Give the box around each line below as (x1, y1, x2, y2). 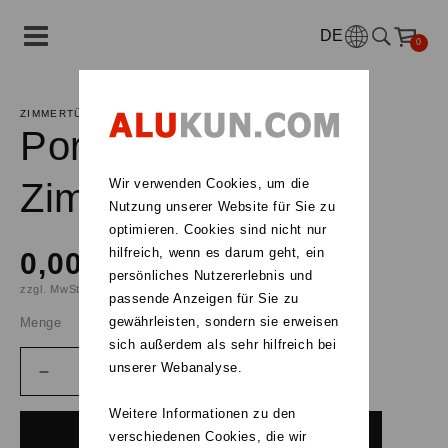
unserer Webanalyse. (109, 360, 243, 375)
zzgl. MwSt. (20, 283, 84, 295)
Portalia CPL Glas (20, 124, 347, 168)
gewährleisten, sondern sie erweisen (109, 314, 340, 329)
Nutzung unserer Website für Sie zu (109, 199, 336, 214)
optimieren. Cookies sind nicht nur (109, 222, 327, 237)
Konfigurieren (168, 427, 262, 444)
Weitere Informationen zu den (109, 406, 296, 421)
